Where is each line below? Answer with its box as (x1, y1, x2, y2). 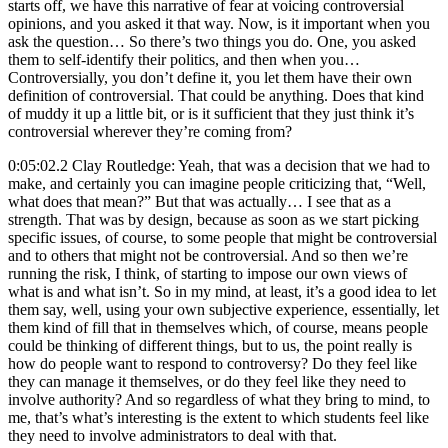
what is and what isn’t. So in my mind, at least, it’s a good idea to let (8, 282, 436, 300)
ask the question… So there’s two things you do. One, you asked (8, 32, 416, 50)
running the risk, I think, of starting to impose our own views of (8, 264, 407, 282)
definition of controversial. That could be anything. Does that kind (8, 86, 424, 104)
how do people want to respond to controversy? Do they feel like (8, 354, 417, 372)
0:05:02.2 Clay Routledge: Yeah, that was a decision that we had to (8, 156, 430, 174)
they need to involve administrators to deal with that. (8, 426, 337, 444)
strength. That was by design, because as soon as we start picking (8, 210, 419, 228)
